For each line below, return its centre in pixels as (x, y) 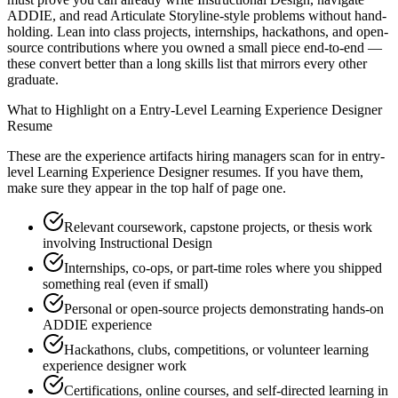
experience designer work (115, 366)
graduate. (33, 80)
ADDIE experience (97, 325)
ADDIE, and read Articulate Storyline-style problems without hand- (197, 16)
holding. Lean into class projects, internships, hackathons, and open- (198, 32)
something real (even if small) (125, 284)
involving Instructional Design (127, 243)
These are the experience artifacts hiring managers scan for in (178, 156)
